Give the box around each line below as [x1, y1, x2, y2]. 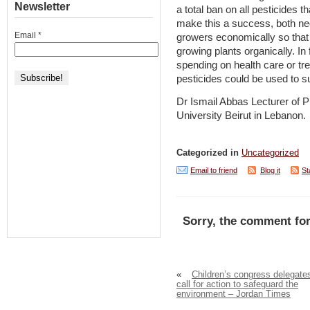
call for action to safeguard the [176, 279, 298, 289]
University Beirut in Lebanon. [176, 109, 306, 121]
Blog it [260, 166, 280, 175]
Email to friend [190, 166, 237, 175]
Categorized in [176, 148, 241, 158]
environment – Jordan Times [176, 289, 291, 299]
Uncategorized [241, 148, 299, 158]
